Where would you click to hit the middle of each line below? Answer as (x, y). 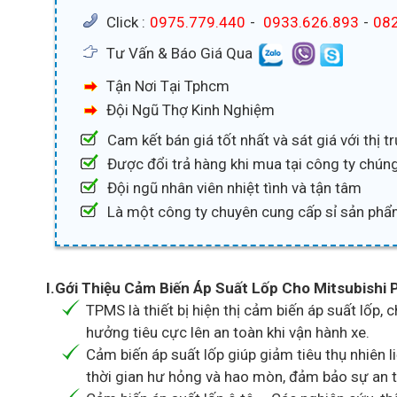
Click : (128, 23)
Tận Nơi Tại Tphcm (168, 86)
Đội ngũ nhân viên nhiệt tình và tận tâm (234, 188)
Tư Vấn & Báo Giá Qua (181, 54)
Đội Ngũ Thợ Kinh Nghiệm (191, 110)
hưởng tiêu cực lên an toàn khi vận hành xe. (228, 333)
